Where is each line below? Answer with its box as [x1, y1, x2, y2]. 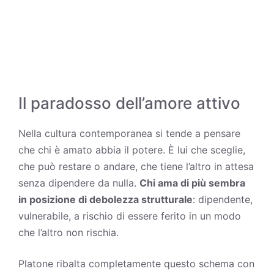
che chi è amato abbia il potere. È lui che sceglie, [18, 143, 245, 156]
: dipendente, [193, 193, 253, 206]
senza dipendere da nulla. [18, 176, 139, 189]
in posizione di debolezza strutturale [18, 193, 193, 206]
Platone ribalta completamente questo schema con [18, 257, 254, 270]
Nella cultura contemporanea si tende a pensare [18, 127, 240, 139]
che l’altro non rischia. [18, 226, 119, 239]
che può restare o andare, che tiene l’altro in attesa [18, 160, 254, 172]
